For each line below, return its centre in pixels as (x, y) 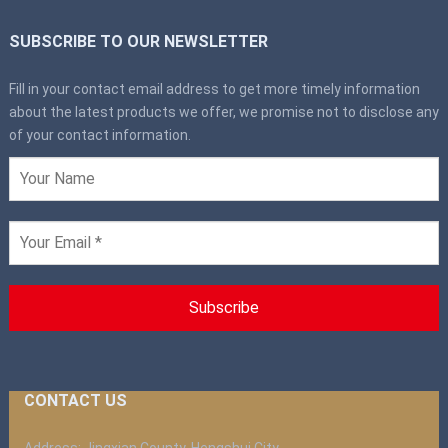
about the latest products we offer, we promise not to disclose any (223, 111)
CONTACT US (75, 400)
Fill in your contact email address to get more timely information (214, 88)
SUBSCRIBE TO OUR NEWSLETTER (138, 41)
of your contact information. (99, 134)
